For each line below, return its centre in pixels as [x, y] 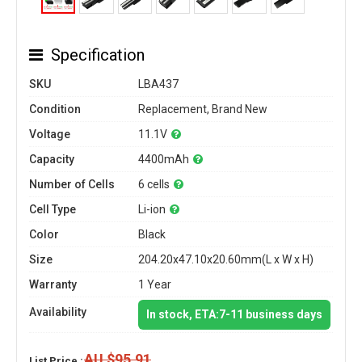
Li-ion [152, 209]
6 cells [154, 184]
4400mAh [164, 159]
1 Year [155, 284]
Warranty [53, 284]
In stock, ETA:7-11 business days [234, 314]
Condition [55, 109]
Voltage [50, 134]
